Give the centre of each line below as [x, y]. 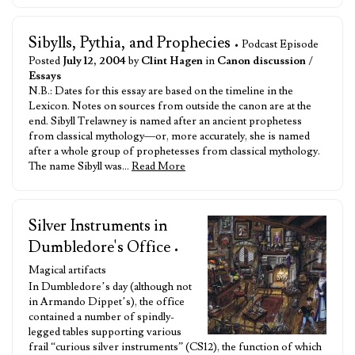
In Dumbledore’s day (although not [110, 287]
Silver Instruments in [98, 226]
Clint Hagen [172, 61]
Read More [158, 166]
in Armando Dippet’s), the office [107, 302]
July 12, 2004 [94, 61]
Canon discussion [261, 61]
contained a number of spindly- [101, 317]
